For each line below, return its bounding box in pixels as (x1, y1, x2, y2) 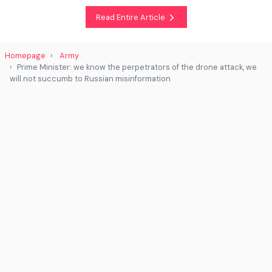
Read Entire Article (95, 12, 167, 22)
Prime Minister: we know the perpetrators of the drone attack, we (17, 62, 257, 73)
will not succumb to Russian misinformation (10, 73, 171, 84)
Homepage (5, 50, 46, 61)
